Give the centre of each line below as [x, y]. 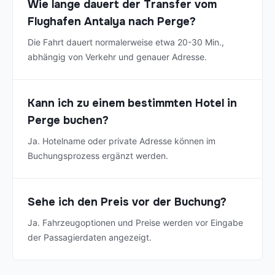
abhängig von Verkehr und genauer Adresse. [117, 57]
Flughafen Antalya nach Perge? [112, 22]
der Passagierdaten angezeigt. [90, 238]
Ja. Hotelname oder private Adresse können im [122, 141]
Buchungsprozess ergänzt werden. [98, 156]
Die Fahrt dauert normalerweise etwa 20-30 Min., [126, 42]
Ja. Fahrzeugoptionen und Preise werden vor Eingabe [135, 223]
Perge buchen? [68, 121]
